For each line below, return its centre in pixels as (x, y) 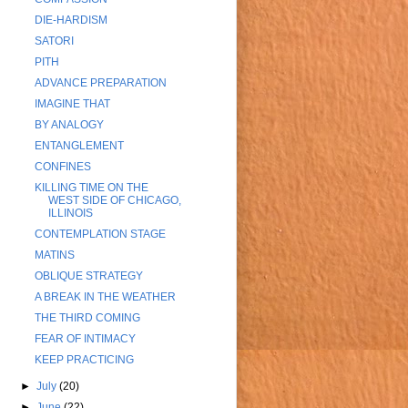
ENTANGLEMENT (79, 146)
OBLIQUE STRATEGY (88, 276)
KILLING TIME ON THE (91, 188)
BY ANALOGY (69, 125)
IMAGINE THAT (72, 104)
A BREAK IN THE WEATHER (105, 297)
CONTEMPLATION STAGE (100, 235)
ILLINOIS (70, 214)
